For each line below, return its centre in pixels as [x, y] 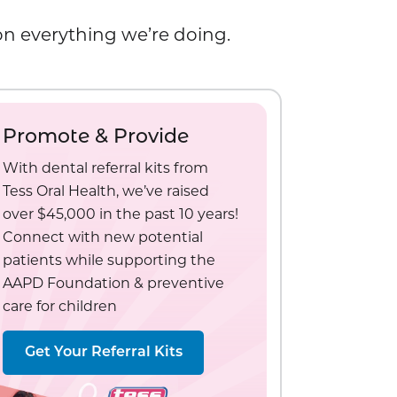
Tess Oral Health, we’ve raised [106, 191]
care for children [60, 307]
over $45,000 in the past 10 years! [121, 214]
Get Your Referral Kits [103, 353]
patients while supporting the [109, 261]
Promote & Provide [96, 138]
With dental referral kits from [106, 168]
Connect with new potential [103, 237]
